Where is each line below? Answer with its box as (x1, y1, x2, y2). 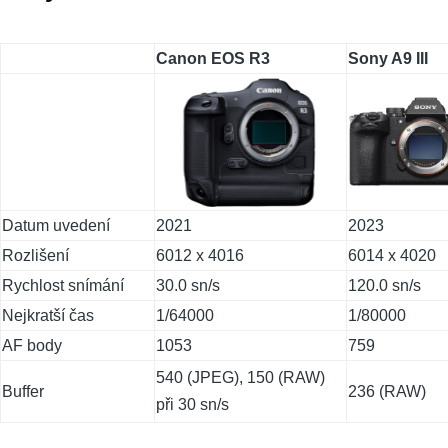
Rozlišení (2, 247, 69, 265)
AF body (2, 337, 62, 355)
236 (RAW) (348, 383, 426, 401)
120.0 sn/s (348, 277, 421, 295)
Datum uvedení (2, 217, 110, 235)
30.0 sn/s (156, 277, 220, 295)
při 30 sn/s (156, 396, 229, 414)
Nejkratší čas (2, 307, 94, 325)
